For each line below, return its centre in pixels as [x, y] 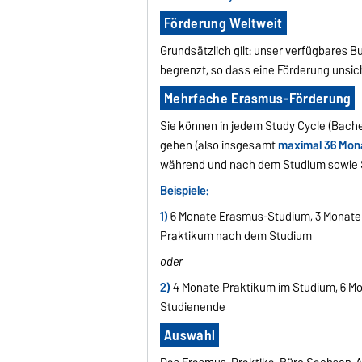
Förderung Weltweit [223, 23]
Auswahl [189, 335]
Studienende [193, 307]
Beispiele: [185, 190]
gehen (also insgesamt [219, 145]
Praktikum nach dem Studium [236, 236]
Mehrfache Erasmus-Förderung [257, 98]
